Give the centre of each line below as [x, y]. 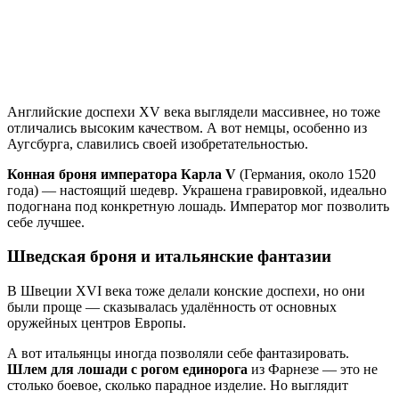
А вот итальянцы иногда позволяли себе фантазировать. [178, 353]
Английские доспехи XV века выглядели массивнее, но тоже [194, 111]
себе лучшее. [46, 222]
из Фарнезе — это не [313, 369]
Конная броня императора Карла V [122, 174]
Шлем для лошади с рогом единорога [127, 369]
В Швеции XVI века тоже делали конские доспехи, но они [186, 290]
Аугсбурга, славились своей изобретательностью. [158, 143]
